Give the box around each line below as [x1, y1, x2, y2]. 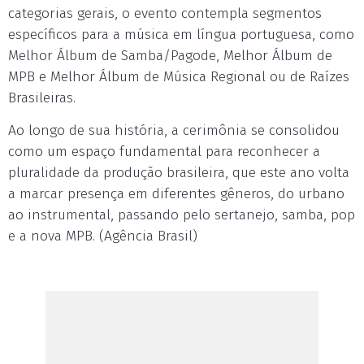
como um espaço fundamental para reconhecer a [8, 143, 320, 160]
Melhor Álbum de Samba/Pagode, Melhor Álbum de [8, 47, 332, 64]
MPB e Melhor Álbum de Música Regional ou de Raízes [8, 68, 349, 85]
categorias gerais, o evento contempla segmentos [8, 5, 322, 22]
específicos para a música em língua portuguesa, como [8, 26, 354, 43]
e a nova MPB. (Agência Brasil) [8, 227, 197, 245]
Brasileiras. [8, 89, 76, 106]
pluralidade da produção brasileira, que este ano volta [8, 164, 349, 181]
